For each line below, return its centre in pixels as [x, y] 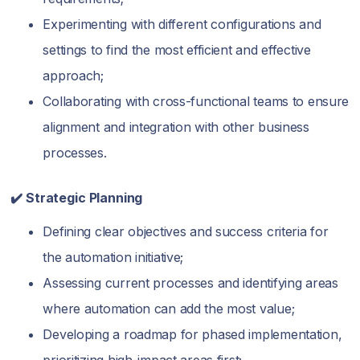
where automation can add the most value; [169, 309]
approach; [73, 76]
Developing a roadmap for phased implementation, [192, 334]
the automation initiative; [113, 257]
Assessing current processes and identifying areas [190, 283]
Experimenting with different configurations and [182, 24]
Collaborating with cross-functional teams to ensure [196, 101]
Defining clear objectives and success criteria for [186, 231]
